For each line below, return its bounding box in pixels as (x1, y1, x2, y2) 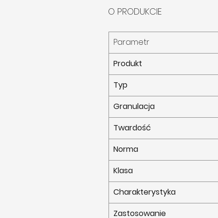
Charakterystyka (113, 186, 176, 198)
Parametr (113, 36, 149, 48)
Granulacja (113, 101, 155, 112)
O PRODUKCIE (108, 5, 162, 18)
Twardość (113, 122, 151, 134)
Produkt (113, 58, 142, 70)
